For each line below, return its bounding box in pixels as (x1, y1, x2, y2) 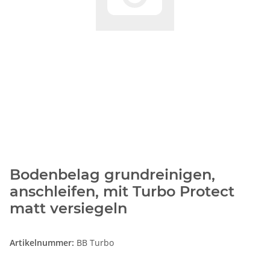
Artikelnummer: (10, 237, 77, 249)
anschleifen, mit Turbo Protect (10, 183, 234, 201)
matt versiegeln (10, 199, 127, 218)
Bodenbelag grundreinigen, (10, 166, 215, 184)
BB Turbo (77, 237, 114, 249)
